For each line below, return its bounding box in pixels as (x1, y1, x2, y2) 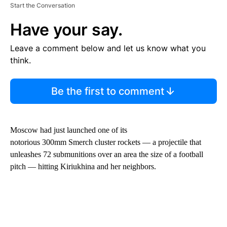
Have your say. (10, 20, 123, 40)
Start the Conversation (10, 2, 75, 10)
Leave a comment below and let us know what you (10, 43, 206, 54)
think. (10, 55, 31, 66)
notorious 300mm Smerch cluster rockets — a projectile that (10, 138, 201, 147)
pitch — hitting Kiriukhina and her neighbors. (10, 162, 156, 171)
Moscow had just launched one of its (10, 126, 127, 135)
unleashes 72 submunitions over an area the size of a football (10, 150, 203, 159)
